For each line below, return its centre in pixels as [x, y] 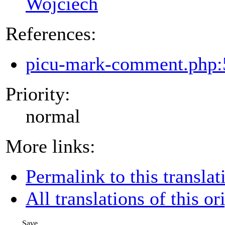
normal [53, 116]
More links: [50, 146]
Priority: [38, 94]
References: [51, 33]
